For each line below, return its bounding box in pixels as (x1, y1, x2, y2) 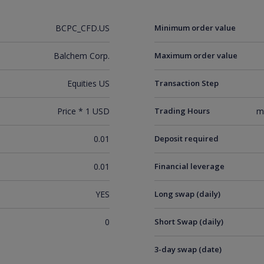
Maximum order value (154, 50, 238, 61)
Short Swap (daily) (154, 216, 224, 227)
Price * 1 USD (57, 105, 110, 117)
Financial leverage (154, 161, 225, 171)
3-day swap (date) (154, 244, 222, 255)
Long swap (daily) (154, 189, 221, 199)
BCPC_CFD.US (55, 22, 110, 34)
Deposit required (154, 133, 219, 144)
